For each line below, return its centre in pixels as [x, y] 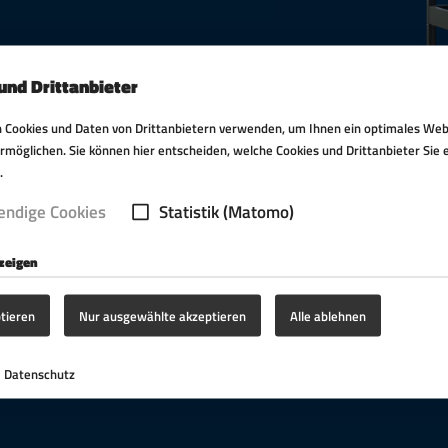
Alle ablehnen [328, 315]
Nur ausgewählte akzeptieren [162, 315]
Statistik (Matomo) [226, 211]
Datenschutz [39, 373]
